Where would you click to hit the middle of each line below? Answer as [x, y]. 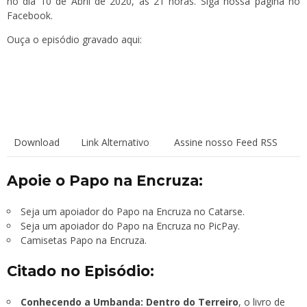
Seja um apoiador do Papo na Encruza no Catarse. [133, 211]
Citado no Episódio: [81, 271]
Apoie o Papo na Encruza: [105, 180]
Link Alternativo [115, 142]
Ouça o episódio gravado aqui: [74, 39]
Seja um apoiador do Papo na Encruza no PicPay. [130, 225]
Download [37, 142]
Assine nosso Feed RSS [226, 142]
